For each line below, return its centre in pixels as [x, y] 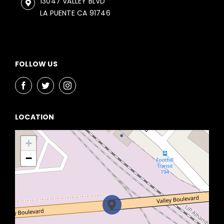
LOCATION [34, 117]
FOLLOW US [36, 64]
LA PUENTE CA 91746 [75, 13]
